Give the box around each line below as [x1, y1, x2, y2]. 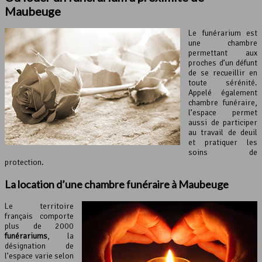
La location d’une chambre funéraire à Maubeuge [5, 177, 229, 191]
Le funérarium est [188, 27, 257, 38]
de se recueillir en [188, 67, 257, 78]
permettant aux [188, 47, 257, 58]
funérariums [5, 230, 47, 241]
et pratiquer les [188, 137, 257, 147]
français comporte [5, 211, 74, 221]
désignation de [5, 240, 74, 251]
